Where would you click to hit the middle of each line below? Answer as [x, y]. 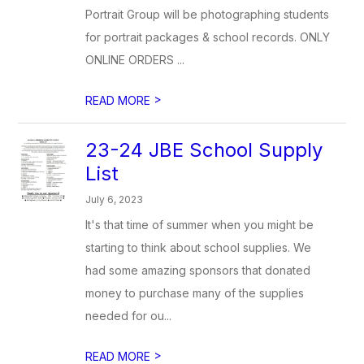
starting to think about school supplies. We [199, 247]
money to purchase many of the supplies [195, 293]
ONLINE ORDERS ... [135, 60]
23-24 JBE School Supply [204, 150]
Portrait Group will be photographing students [208, 14]
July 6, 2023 [115, 199]
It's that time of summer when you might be [200, 225]
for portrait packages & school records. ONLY [208, 37]
